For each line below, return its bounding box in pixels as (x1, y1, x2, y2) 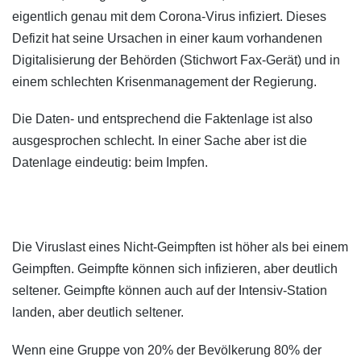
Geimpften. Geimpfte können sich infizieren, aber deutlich (12, 262, 338, 276)
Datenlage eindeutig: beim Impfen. (12, 156, 208, 170)
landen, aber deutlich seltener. (12, 305, 184, 320)
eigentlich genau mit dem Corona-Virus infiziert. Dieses (12, 10, 326, 24)
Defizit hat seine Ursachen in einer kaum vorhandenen (12, 31, 322, 46)
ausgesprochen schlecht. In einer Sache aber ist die (12, 134, 307, 148)
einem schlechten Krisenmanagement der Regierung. (12, 75, 317, 89)
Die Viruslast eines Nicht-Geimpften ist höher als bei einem (12, 240, 348, 255)
